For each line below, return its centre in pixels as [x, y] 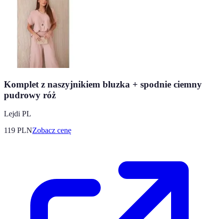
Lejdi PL [18, 114]
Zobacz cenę [52, 131]
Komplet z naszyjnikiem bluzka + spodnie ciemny [103, 84]
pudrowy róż [30, 95]
